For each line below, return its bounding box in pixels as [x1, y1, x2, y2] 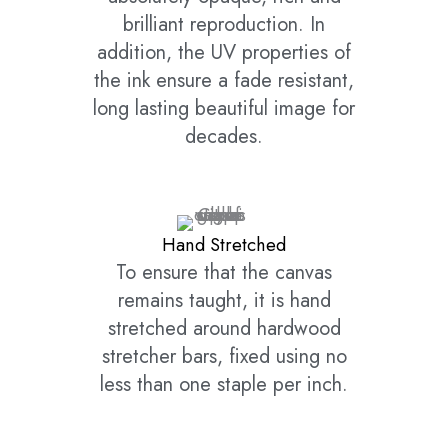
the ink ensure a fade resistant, [94, 66, 354, 96]
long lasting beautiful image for [93, 94, 355, 124]
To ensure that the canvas [116, 258, 332, 288]
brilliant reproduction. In [123, 10, 325, 40]
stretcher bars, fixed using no [101, 342, 347, 372]
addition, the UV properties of [97, 38, 351, 68]
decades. [185, 122, 263, 152]
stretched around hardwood [107, 314, 341, 344]
